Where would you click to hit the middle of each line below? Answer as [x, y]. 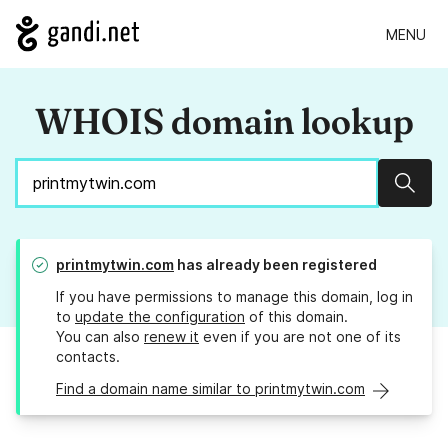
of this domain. [296, 317]
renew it [171, 337]
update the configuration [160, 317]
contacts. [88, 357]
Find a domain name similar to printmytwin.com [210, 389]
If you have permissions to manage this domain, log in [234, 297]
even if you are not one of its [300, 337]
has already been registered [275, 265]
